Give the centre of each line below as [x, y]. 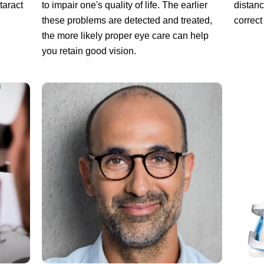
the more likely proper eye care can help [125, 36]
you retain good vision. [89, 51]
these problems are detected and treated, [127, 21]
